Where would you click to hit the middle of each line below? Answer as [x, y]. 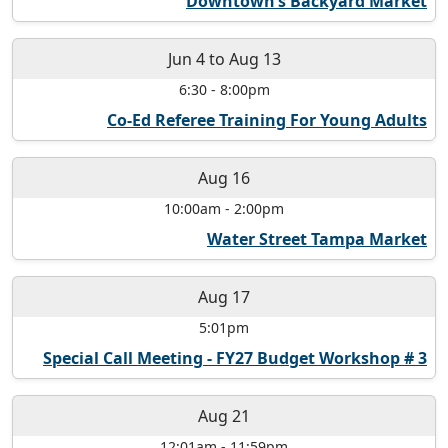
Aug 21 [224, 416]
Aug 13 [254, 59]
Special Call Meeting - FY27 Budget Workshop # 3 [235, 358]
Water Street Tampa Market [317, 239]
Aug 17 [224, 297]
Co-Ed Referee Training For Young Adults [267, 120]
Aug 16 [224, 178]
